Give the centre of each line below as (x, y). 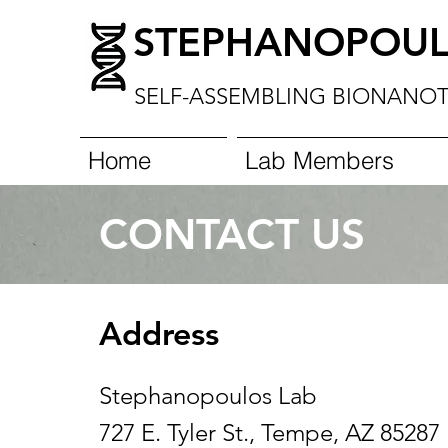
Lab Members (319, 160)
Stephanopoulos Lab (208, 395)
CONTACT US (232, 234)
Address (159, 333)
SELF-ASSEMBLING (230, 96)
